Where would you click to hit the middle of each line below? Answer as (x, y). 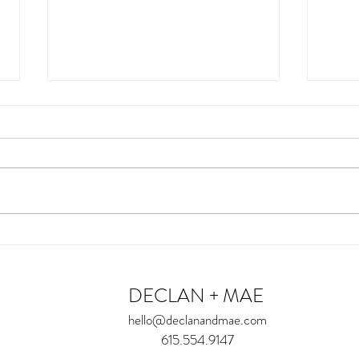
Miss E (86, 172)
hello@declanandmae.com (198, 320)
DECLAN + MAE (196, 296)
